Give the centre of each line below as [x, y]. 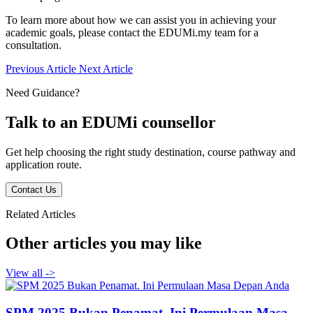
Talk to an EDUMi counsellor [111, 122]
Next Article [106, 68]
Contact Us [34, 189]
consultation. [34, 45]
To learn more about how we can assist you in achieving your [141, 20]
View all [26, 273]
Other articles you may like [104, 243]
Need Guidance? [43, 92]
